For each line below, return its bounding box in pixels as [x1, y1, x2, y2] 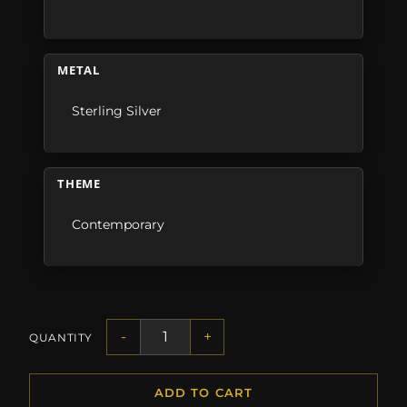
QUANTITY [29, 330, 94, 344]
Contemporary [72, 216, 165, 233]
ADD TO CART [154, 385, 253, 401]
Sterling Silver [72, 103, 163, 120]
